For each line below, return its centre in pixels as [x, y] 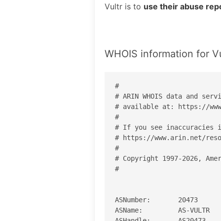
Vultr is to [124, 6]
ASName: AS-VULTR [162, 210]
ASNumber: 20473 [156, 200]
